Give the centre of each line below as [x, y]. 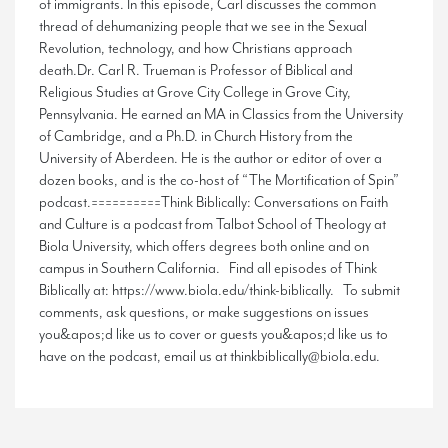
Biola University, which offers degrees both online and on [204, 246]
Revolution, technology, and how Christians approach [195, 48]
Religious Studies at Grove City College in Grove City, [195, 92]
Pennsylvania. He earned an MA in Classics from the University [221, 114]
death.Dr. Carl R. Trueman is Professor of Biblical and [196, 70]
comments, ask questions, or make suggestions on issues [204, 312]
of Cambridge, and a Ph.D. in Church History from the [196, 136]
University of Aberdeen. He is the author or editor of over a [210, 158]
